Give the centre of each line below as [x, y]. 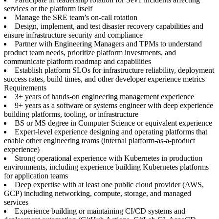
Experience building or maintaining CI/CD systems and [100, 211]
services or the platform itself [48, 9]
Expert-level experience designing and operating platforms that [111, 132]
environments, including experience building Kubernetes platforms [106, 167]
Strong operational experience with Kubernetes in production [109, 158]
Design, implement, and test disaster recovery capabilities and [109, 26]
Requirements [25, 88]
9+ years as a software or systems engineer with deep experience [114, 105]
